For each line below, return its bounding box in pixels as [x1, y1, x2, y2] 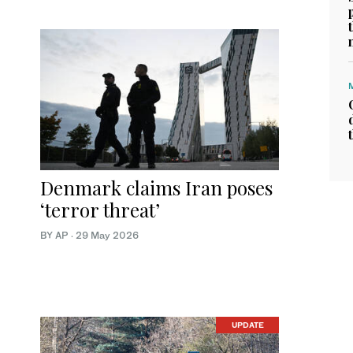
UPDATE [231, 320, 264, 330]
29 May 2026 [76, 229, 139, 241]
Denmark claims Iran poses [40, 174, 273, 200]
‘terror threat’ [40, 196, 160, 222]
